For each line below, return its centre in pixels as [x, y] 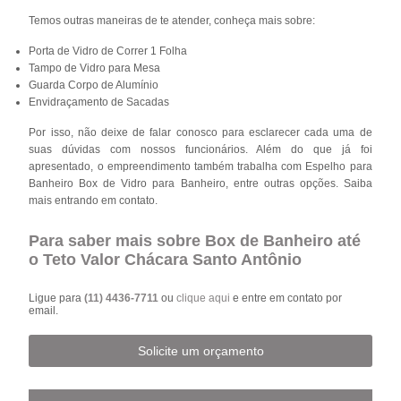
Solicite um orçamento [200, 350]
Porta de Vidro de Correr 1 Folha [108, 51]
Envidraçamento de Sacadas [99, 102]
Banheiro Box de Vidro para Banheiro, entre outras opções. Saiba [200, 183]
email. [44, 310]
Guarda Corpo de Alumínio [94, 85]
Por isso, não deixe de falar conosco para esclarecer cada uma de [200, 132]
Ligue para [57, 298]
